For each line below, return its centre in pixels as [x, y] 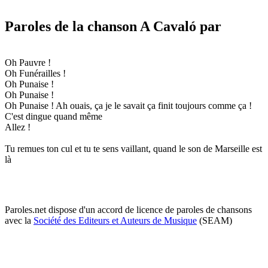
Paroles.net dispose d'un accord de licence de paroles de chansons [128, 209]
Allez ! [18, 127]
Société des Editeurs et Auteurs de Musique [115, 220]
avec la [19, 220]
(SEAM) [214, 220]
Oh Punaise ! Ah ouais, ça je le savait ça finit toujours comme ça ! [128, 105]
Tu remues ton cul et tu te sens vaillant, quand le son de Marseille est [133, 148]
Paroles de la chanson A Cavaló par [113, 26]
